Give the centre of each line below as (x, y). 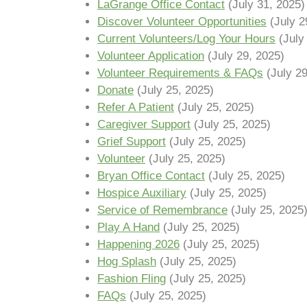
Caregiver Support (144, 124)
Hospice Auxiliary (142, 193)
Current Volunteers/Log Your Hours (186, 39)
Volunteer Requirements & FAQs (180, 73)
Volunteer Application (151, 56)
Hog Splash (127, 261)
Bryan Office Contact (151, 176)
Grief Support (132, 142)
